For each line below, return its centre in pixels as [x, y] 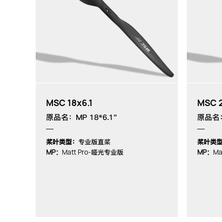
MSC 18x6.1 [69, 103]
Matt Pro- [77, 152]
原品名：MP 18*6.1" [82, 117]
